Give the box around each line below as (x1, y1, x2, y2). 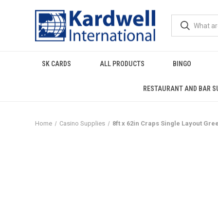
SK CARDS (42, 60, 72, 68)
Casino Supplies (59, 120, 105, 127)
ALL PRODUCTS (99, 60, 145, 68)
